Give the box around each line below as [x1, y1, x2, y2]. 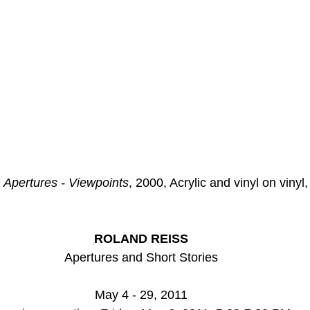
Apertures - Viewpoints [3, 175, 129, 190]
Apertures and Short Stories [64, 250, 218, 264]
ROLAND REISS [94, 231, 188, 246]
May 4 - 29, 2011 [95, 287, 188, 302]
